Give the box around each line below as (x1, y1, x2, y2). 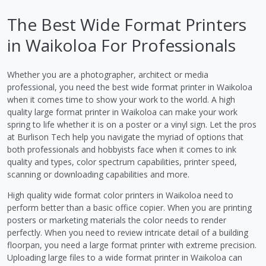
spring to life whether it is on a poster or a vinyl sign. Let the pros (7, 119, 256, 130)
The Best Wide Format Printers (7, 13, 246, 36)
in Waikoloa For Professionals (7, 34, 236, 56)
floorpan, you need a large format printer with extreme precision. (7, 239, 256, 251)
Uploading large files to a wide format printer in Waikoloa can (7, 252, 242, 263)
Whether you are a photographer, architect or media (7, 69, 208, 80)
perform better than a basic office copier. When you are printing (7, 202, 252, 213)
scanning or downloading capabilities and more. (7, 169, 189, 180)
